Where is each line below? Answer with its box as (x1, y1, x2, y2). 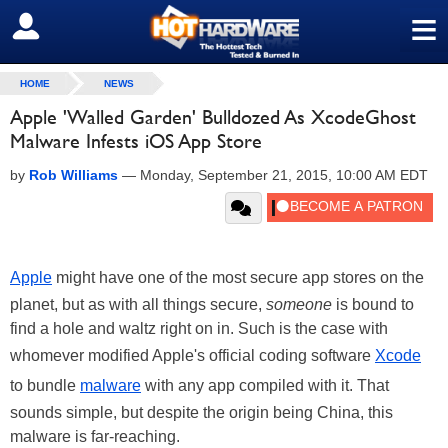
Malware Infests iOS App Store (10, 129, 262, 153)
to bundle (10, 377, 80, 394)
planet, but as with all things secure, (10, 296, 266, 313)
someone (266, 296, 332, 313)
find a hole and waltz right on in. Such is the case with (10, 320, 388, 337)
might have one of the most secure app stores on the (52, 269, 424, 286)
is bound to (332, 296, 414, 313)
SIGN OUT (15, 17, 102, 37)
